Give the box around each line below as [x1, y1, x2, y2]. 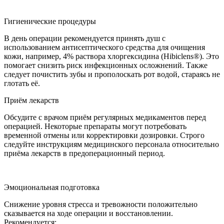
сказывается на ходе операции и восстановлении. [4, 209, 173, 218]
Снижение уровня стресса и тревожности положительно [4, 200, 197, 209]
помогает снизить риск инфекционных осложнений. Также [4, 61, 207, 70]
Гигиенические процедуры [4, 17, 96, 26]
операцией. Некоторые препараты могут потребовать [4, 122, 186, 131]
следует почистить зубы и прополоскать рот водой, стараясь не [4, 70, 220, 79]
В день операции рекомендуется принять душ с [4, 34, 165, 43]
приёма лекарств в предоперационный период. [4, 149, 165, 158]
